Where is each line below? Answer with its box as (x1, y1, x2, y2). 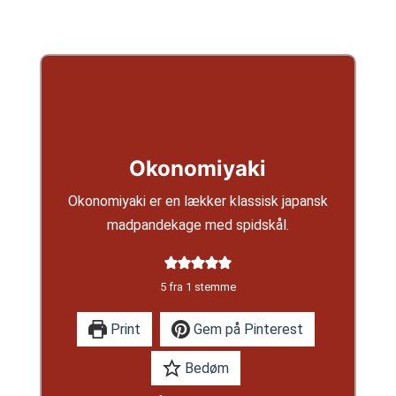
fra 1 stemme (165, 279, 236, 293)
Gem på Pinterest (189, 320, 303, 338)
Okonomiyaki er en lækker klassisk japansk (67, 192, 328, 209)
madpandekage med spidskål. (106, 216, 289, 233)
